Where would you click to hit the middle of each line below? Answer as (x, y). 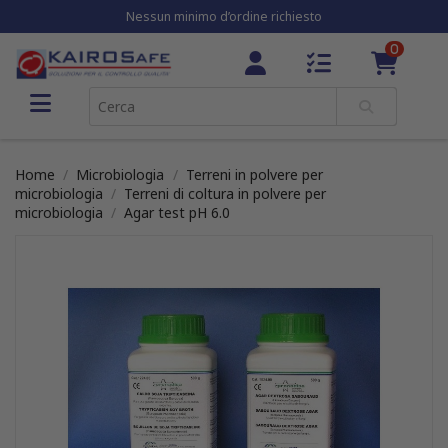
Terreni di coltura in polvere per (225, 193)
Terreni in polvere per (254, 174)
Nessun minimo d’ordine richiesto (224, 16)
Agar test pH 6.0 (177, 212)
